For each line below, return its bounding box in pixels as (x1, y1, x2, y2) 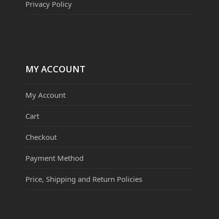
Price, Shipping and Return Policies (25, 174, 143, 184)
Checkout (25, 132, 57, 142)
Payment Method (25, 153, 84, 163)
